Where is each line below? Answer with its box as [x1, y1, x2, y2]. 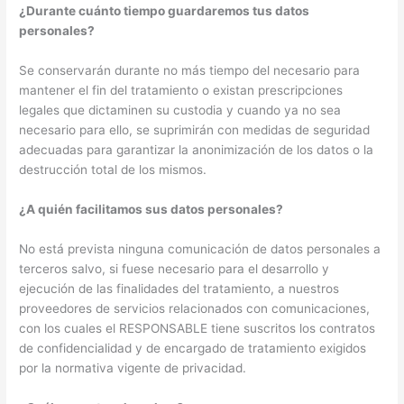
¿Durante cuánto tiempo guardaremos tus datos [19, 4, 310, 19]
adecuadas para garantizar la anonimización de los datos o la [19, 142, 374, 158]
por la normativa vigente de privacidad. [19, 360, 247, 375]
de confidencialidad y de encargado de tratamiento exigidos [19, 340, 367, 355]
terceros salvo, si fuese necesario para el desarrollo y [19, 261, 330, 276]
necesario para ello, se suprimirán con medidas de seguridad [19, 123, 371, 138]
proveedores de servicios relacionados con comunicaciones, [19, 300, 371, 316]
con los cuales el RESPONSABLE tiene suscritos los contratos [19, 320, 376, 335]
